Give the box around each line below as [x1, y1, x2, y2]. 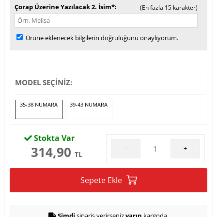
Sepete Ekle [80, 175, 124, 186]
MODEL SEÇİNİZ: [15, 77, 72, 87]
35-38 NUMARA [20, 101, 58, 108]
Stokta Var [32, 133, 75, 143]
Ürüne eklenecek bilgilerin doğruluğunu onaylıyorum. [24, 33, 178, 42]
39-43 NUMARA [70, 101, 108, 108]
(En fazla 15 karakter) [140, 3, 198, 12]
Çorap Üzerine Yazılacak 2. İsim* [15, 2, 115, 11]
